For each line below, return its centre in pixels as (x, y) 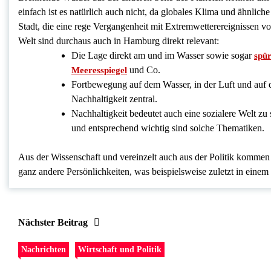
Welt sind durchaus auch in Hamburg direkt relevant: (119, 41)
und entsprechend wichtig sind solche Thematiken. (168, 128)
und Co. (144, 70)
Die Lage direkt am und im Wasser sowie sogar (163, 56)
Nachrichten (44, 250)
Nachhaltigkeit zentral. (114, 99)
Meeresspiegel (99, 70)
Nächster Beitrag (53, 223)
